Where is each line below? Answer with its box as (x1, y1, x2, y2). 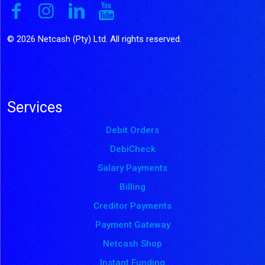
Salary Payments (98, 163, 167, 174)
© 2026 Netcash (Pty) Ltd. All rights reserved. (7, 34, 182, 45)
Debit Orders (106, 125, 159, 136)
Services (7, 99, 63, 117)
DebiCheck (109, 144, 156, 155)
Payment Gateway (95, 219, 170, 231)
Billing (119, 182, 146, 193)
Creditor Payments (93, 201, 172, 212)
